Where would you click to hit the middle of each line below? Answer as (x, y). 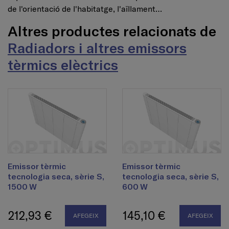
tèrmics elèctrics (63, 65)
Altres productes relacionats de (112, 31)
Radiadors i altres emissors (97, 48)
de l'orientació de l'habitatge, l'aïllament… (85, 9)
